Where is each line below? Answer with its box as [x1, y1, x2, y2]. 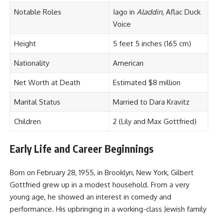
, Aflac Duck [162, 7, 200, 17]
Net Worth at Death [14, 77, 80, 87]
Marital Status [14, 97, 60, 107]
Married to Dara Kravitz [112, 97, 189, 107]
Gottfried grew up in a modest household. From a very [10, 180, 189, 189]
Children [14, 116, 41, 126]
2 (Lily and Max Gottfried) [112, 116, 197, 126]
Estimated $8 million [112, 77, 181, 87]
